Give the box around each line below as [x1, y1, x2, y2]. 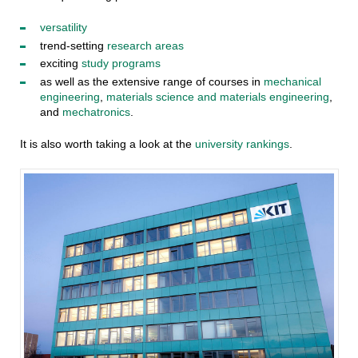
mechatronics [62, 105, 130, 118]
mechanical [263, 74, 321, 88]
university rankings [194, 137, 289, 150]
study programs [81, 57, 161, 70]
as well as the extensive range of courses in [39, 74, 264, 88]
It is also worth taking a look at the [19, 137, 195, 150]
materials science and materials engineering [105, 89, 329, 103]
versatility [39, 21, 87, 34]
